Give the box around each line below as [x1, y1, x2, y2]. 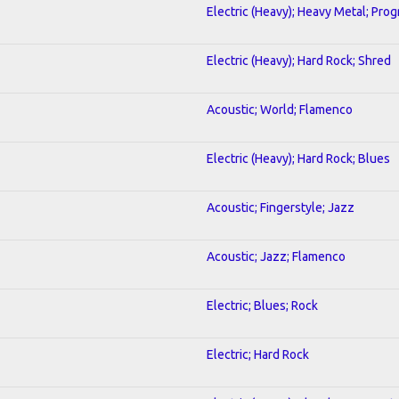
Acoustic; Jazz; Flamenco [207, 248, 346, 264]
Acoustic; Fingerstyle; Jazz [207, 199, 354, 215]
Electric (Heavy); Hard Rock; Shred [207, 53, 391, 68]
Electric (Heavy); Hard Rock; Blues [207, 151, 390, 166]
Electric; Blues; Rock [207, 297, 318, 313]
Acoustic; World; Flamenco [207, 102, 353, 117]
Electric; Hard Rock [207, 346, 309, 362]
